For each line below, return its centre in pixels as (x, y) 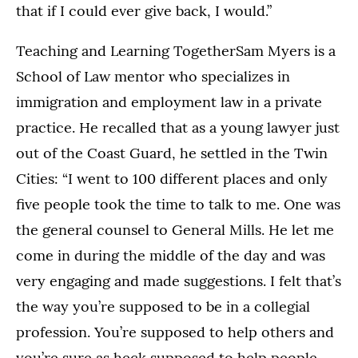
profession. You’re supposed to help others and (175, 332)
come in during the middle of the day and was (171, 255)
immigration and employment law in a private (169, 101)
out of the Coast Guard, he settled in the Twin (172, 153)
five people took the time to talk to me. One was (178, 204)
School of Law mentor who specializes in (153, 76)
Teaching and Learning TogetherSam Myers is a (176, 50)
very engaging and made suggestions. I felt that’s (179, 280)
